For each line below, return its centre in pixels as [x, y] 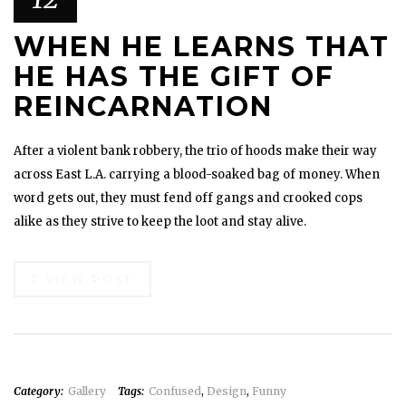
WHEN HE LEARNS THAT [202, 47]
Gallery [87, 391]
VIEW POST [87, 279]
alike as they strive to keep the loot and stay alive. [160, 222]
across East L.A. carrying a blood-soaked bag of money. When [197, 174]
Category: [39, 391]
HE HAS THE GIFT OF [174, 77]
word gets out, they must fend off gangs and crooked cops [188, 198]
